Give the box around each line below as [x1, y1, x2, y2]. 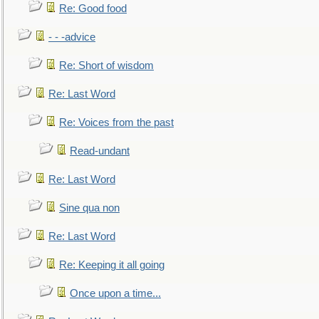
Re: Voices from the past [59, 117, 174, 128]
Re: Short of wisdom [59, 60, 154, 71]
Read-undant [70, 145, 130, 157]
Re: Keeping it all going [59, 259, 164, 271]
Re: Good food [59, 3, 127, 14]
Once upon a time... [70, 288, 161, 299]
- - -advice [48, 31, 95, 43]
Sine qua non [59, 202, 120, 214]
